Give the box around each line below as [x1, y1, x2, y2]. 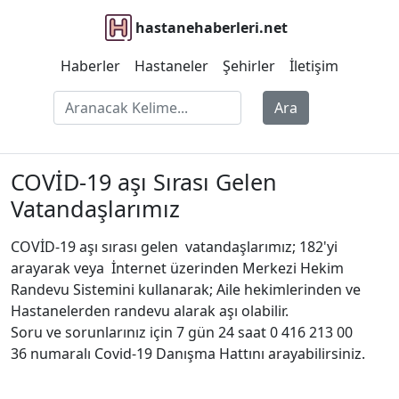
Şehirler [223, 56, 275, 76]
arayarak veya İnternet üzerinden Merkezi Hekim [11, 258, 344, 278]
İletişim [289, 56, 338, 76]
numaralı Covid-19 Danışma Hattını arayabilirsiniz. [27, 344, 365, 363]
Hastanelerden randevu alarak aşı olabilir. [11, 301, 289, 321]
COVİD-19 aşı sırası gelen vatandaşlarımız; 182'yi [11, 237, 338, 256]
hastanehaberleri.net [134, 18, 288, 37]
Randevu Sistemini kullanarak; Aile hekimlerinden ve [11, 280, 364, 299]
